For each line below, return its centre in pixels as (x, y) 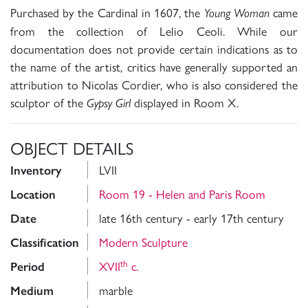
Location (33, 195)
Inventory (36, 171)
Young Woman (239, 13)
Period (27, 267)
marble (116, 290)
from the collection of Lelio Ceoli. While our (154, 31)
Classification (45, 243)
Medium (32, 291)
